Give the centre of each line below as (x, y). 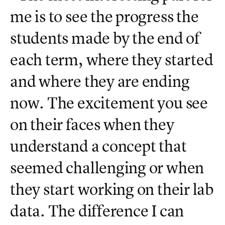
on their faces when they (92, 125)
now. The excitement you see (109, 103)
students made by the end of (105, 38)
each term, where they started (112, 60)
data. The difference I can (97, 211)
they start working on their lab (112, 190)
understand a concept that (98, 146)
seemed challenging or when (107, 168)
